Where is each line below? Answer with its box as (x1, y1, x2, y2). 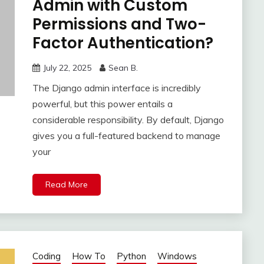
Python (116, 250, 146, 262)
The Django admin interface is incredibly (32, 82, 201, 94)
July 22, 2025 (42, 62, 91, 74)
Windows (157, 250, 197, 262)
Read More (45, 179, 88, 190)
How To (71, 250, 105, 262)
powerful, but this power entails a (32, 98, 173, 110)
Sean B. (108, 62, 138, 74)
